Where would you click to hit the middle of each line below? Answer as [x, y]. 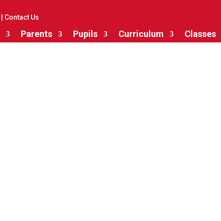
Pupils [85, 34]
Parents [36, 34]
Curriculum [141, 34]
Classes [200, 34]
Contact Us [22, 17]
